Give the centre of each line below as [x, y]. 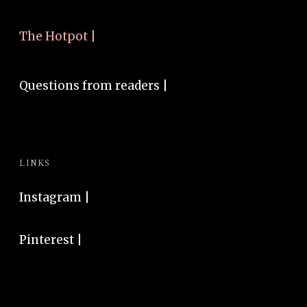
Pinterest [47, 240]
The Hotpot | [58, 36]
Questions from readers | [94, 86]
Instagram [50, 197]
